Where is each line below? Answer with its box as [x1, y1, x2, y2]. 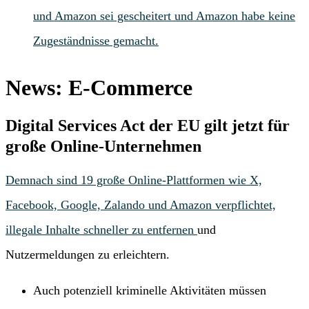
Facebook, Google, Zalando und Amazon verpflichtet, [6, 198, 276, 212]
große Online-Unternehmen [6, 137, 201, 156]
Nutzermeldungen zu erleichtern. [6, 248, 170, 262]
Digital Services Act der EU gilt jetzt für [6, 117, 290, 135]
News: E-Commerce [6, 75, 192, 101]
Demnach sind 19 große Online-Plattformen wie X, [6, 173, 262, 188]
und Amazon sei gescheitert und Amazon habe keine [33, 8, 295, 23]
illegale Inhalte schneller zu [6, 223, 147, 237]
